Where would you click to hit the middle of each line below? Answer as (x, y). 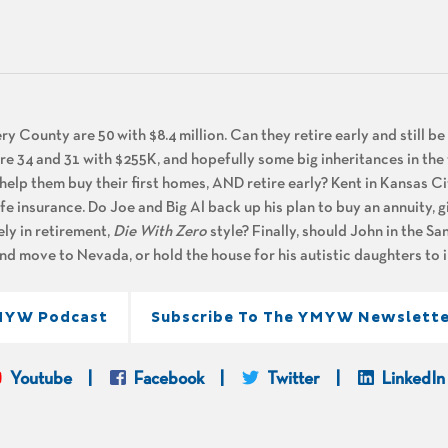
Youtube (41, 380)
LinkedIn (413, 380)
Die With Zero (160, 232)
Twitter (294, 380)
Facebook (168, 380)
